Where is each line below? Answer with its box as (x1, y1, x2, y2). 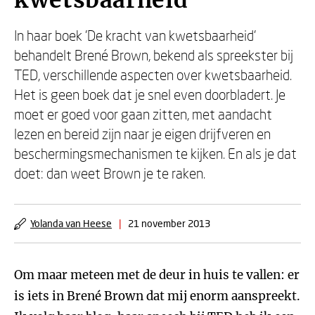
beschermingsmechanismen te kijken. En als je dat (14, 145, 297, 162)
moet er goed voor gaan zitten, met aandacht (14, 105, 272, 122)
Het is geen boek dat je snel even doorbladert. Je (14, 86, 285, 103)
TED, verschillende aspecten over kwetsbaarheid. (14, 66, 292, 83)
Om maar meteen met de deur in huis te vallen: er (14, 267, 300, 283)
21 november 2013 (128, 217, 210, 229)
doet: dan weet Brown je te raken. (14, 165, 205, 181)
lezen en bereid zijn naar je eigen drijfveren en (14, 125, 271, 142)
